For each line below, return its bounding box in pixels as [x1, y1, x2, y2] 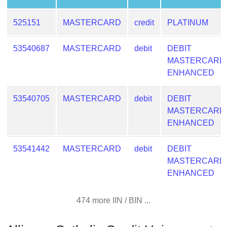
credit [134, 18, 154, 27]
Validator [6, 25, 49, 37]
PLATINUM [167, 18, 208, 27]
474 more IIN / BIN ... [77, 196, 150, 205]
